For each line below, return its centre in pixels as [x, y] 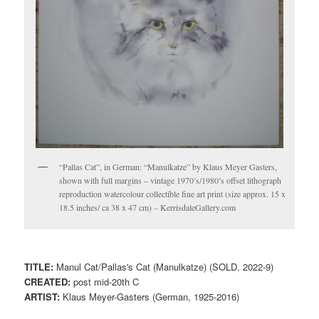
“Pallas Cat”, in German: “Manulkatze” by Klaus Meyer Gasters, [168, 167]
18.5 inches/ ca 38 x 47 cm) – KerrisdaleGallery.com [148, 208]
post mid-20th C [105, 282]
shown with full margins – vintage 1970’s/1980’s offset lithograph [171, 181]
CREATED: [48, 282]
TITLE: [39, 267]
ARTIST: [42, 297]
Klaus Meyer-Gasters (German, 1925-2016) [150, 297]
